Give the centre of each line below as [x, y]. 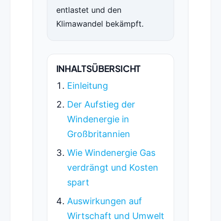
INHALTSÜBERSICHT [98, 69]
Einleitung [87, 86]
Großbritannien [98, 134]
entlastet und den [89, 10]
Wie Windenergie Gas [111, 153]
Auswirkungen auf [104, 201]
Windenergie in [98, 119]
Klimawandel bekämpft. [100, 24]
